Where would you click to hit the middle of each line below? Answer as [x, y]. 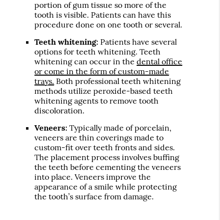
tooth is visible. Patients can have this [103, 15]
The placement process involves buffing [107, 157]
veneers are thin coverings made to [99, 138]
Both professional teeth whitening [118, 81]
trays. [44, 81]
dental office [160, 62]
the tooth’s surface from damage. [94, 197]
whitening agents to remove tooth [97, 101]
